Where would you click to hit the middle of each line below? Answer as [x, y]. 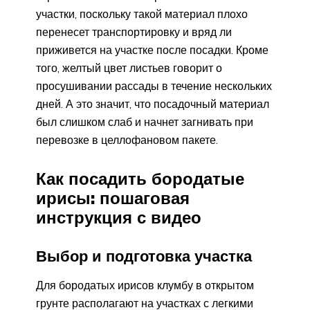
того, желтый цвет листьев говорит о [129, 67]
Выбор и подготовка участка [144, 256]
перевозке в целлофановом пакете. [127, 139]
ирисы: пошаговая [113, 198]
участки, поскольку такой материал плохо [142, 13]
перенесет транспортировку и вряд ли [134, 31]
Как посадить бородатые [140, 178]
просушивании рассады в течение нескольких [154, 85]
